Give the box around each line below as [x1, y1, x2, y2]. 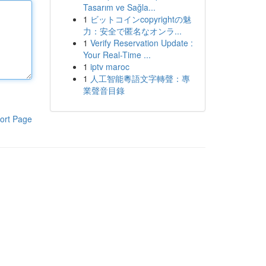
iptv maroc [90, 61, 129, 72]
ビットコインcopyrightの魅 [90, 13, 191, 25]
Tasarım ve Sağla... [83, 1, 156, 13]
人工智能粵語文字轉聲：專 [90, 72, 190, 84]
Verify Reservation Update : [90, 37, 193, 49]
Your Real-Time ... [83, 49, 151, 61]
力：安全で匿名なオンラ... [83, 25, 182, 37]
